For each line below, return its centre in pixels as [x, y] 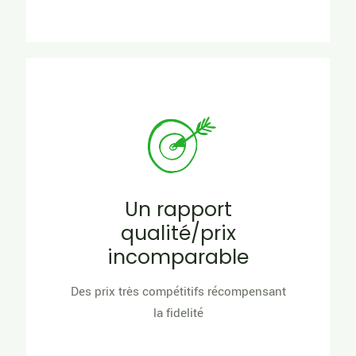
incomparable [178, 257]
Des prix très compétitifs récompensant [178, 292]
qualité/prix [178, 234]
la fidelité [178, 313]
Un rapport [178, 210]
